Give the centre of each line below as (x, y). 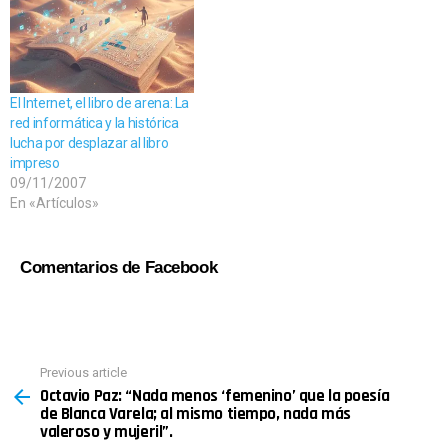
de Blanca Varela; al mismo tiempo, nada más (195, 414)
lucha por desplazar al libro (89, 142)
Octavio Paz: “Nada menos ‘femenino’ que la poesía (215, 396)
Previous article (83, 372)
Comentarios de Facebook (119, 267)
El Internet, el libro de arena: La (100, 102)
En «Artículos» (54, 202)
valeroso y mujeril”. (106, 432)
